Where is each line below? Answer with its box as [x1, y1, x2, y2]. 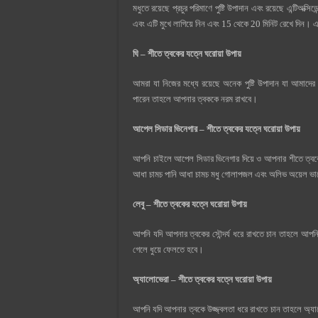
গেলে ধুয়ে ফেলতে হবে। [133, 244, 204, 256]
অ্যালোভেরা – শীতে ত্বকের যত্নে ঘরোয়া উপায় [133, 274, 272, 285]
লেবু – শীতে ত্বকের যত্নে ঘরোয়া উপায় [133, 199, 247, 210]
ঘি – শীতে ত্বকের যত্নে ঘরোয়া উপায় [133, 48, 241, 60]
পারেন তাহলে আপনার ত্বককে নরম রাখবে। [133, 94, 258, 105]
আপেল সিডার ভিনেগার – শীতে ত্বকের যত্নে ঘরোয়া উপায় [133, 124, 300, 135]
